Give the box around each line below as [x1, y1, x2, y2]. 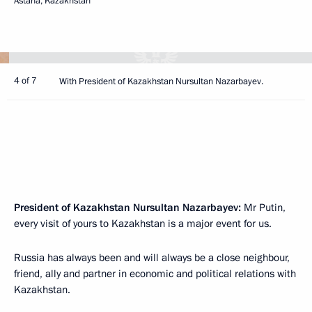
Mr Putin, [244, 201, 286, 214]
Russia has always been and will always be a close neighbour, [14, 251, 290, 265]
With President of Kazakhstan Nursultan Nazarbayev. [59, 75, 263, 88]
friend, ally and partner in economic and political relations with [14, 267, 296, 281]
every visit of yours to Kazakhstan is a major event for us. [14, 217, 272, 231]
